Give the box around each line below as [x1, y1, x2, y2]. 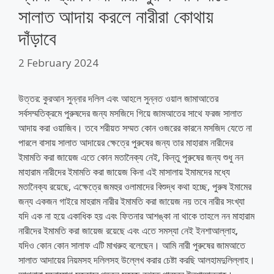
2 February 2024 [18, 55, 98, 70]
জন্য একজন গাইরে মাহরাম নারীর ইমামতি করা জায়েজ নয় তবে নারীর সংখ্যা [18, 194, 245, 208]
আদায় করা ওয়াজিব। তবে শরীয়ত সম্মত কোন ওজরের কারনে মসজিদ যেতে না [18, 120, 252, 135]
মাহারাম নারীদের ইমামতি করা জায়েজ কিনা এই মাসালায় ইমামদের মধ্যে [18, 165, 230, 179]
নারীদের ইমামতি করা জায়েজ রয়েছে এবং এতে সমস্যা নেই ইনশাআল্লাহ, [18, 223, 238, 237]
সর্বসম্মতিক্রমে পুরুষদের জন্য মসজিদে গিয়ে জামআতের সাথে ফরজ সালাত [18, 106, 242, 120]
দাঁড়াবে [18, 26, 56, 51]
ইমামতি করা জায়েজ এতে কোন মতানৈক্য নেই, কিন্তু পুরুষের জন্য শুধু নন [18, 150, 243, 164]
